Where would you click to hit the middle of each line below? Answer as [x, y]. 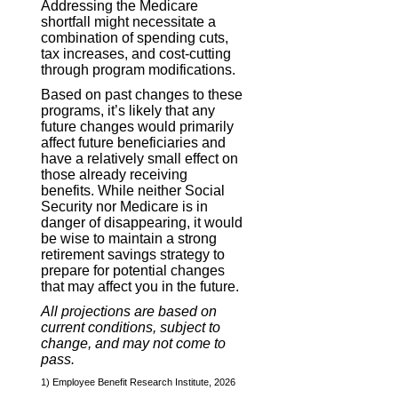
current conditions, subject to [131, 327]
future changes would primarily [138, 126]
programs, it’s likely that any [128, 110]
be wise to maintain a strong [129, 238]
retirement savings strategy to [133, 254]
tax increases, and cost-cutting [136, 53]
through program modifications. [139, 69]
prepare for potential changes [133, 270]
